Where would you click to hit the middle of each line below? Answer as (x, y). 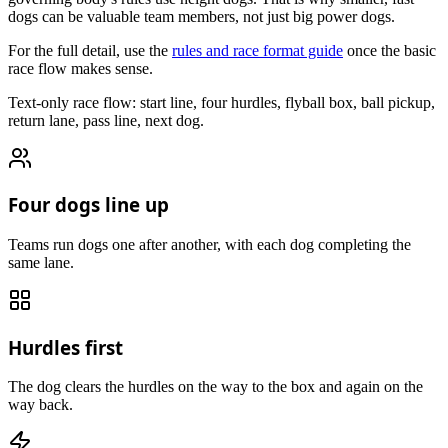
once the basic (389, 50)
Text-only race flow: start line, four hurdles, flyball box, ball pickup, (221, 102)
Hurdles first (65, 347)
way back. (40, 405)
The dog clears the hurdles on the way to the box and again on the (215, 387)
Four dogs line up (88, 205)
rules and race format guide (257, 50)
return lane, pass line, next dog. (106, 120)
